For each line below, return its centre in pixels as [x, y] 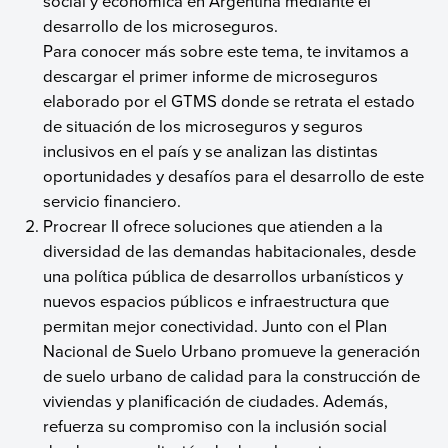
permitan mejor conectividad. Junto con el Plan [215, 325]
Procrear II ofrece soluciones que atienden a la [213, 225]
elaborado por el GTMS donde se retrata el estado [229, 100]
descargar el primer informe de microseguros [211, 75]
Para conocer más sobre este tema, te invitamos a [226, 50]
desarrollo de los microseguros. [161, 25]
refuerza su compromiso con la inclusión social [215, 425]
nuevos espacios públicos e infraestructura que [216, 300]
